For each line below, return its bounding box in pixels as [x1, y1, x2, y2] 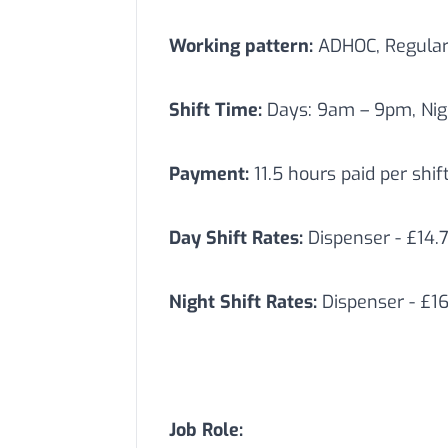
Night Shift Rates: [169, 290, 322, 314]
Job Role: [169, 418, 243, 442]
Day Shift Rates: [169, 226, 308, 250]
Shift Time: [169, 98, 262, 122]
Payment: [169, 162, 249, 186]
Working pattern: [169, 34, 313, 58]
